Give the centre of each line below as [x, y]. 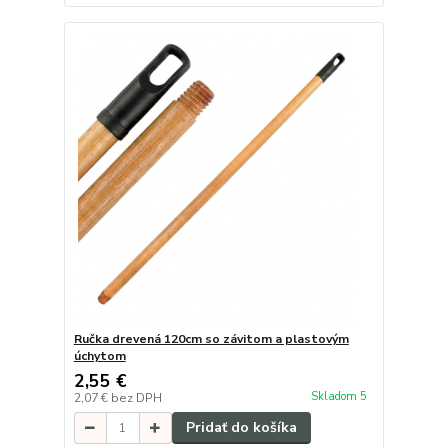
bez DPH [136, 398]
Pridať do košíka [241, 428]
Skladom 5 [340, 396]
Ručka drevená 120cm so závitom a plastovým [211, 339]
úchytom [99, 356]
